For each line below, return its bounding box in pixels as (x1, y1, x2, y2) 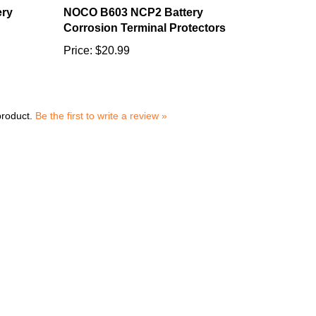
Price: (63, 29, 92, 42)
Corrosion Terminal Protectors (63, 6, 226, 19)
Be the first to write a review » (35, 95, 167, 107)
